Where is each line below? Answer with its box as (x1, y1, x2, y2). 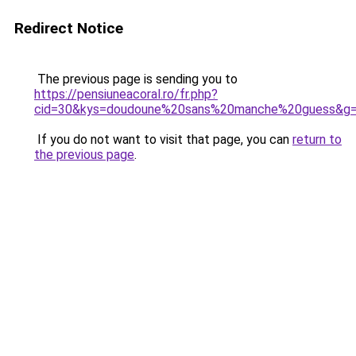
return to (292, 132, 342, 147)
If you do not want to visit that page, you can (34, 132, 292, 147)
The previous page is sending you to (34, 72, 238, 87)
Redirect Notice (14, 19, 123, 37)
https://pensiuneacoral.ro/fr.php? (34, 87, 218, 102)
